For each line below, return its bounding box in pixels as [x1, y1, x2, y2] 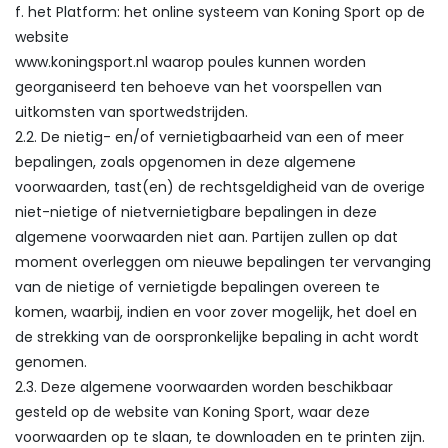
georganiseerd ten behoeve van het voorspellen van [15, 77, 382, 97]
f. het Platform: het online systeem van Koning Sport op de [15, 2, 425, 22]
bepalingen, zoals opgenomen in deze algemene [15, 152, 356, 172]
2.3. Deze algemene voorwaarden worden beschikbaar [15, 377, 393, 397]
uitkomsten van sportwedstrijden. [15, 102, 248, 122]
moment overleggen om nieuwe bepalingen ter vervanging [15, 252, 431, 272]
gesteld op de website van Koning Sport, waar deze [15, 402, 370, 422]
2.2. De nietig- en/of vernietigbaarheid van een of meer [15, 127, 404, 147]
